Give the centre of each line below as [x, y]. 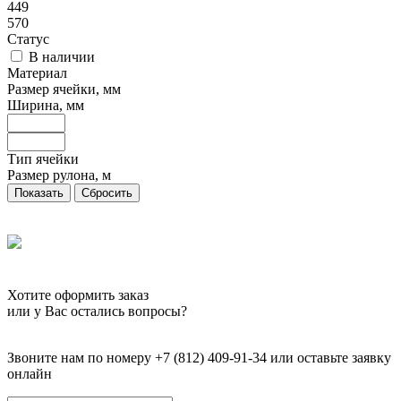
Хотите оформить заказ [78, 294]
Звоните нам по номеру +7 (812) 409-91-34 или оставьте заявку [199, 357]
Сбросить [107, 192]
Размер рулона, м [59, 175]
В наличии [62, 56]
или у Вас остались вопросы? [97, 311]
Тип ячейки [43, 158]
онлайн [30, 373]
